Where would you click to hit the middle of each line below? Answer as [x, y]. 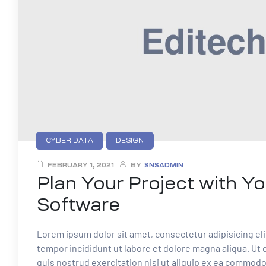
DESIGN [130, 141]
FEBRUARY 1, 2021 [81, 166]
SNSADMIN [164, 166]
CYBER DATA [69, 141]
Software [78, 205]
